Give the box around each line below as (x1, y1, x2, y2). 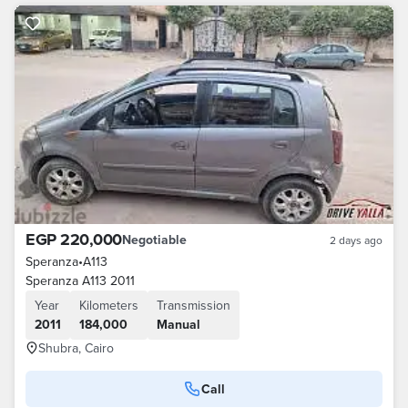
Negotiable (121, 230, 187, 249)
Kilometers (79, 296, 138, 314)
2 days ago (330, 232, 382, 248)
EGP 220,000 (25, 228, 122, 251)
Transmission (157, 296, 230, 314)
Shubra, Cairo (38, 339, 114, 357)
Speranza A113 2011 (25, 271, 135, 290)
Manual (157, 315, 200, 333)
